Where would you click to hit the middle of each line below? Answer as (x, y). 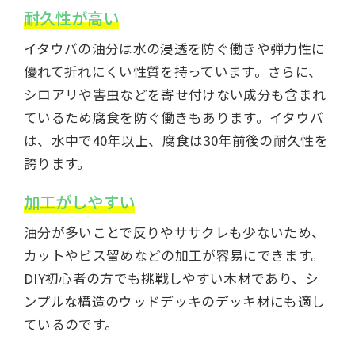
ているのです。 (71, 324)
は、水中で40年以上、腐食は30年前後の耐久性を (176, 140)
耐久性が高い (71, 17)
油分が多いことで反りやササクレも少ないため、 (174, 233)
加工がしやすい (79, 202)
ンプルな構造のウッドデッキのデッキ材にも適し (174, 302)
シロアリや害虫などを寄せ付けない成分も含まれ (175, 94)
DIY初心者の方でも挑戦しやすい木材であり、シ (171, 279)
